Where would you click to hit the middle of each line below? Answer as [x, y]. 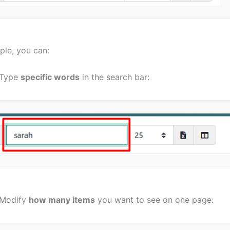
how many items [62, 200]
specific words [50, 77]
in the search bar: [114, 77]
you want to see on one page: [154, 200]
